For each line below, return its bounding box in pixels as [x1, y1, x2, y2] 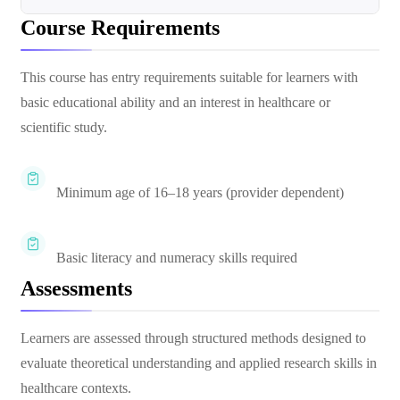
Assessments [21, 277, 132, 300]
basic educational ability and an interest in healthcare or [21, 95, 330, 110]
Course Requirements [21, 16, 220, 39]
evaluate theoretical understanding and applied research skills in [21, 355, 377, 371]
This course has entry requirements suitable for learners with [21, 70, 358, 85]
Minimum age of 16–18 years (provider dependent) [56, 185, 344, 200]
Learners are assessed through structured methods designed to [21, 330, 366, 346]
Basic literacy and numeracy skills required [56, 250, 297, 265]
